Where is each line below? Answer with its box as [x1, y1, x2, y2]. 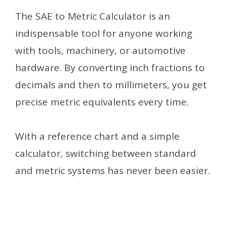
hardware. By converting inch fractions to [15, 61, 205, 75]
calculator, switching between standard [15, 147, 196, 160]
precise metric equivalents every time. [15, 95, 189, 109]
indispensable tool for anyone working [15, 27, 192, 40]
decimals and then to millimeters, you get [15, 78, 207, 92]
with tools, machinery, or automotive [15, 44, 186, 58]
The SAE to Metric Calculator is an [15, 10, 170, 23]
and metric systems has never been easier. [15, 164, 210, 178]
